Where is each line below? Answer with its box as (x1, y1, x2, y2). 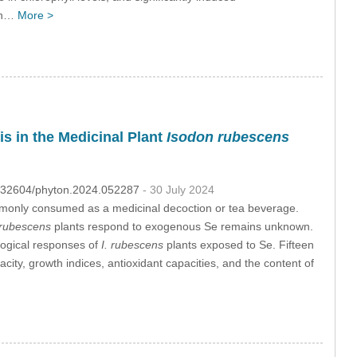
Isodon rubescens (166, 128, 289, 145)
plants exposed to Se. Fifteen (163, 237, 314, 251)
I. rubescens (100, 237, 163, 251)
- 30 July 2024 (142, 182, 214, 196)
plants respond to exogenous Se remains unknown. (50, 219, 313, 233)
